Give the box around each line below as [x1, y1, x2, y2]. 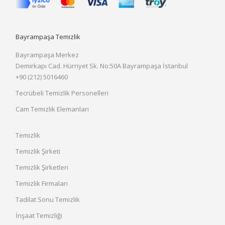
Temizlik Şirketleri [16, 163, 69, 172]
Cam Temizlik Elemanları [16, 104, 89, 114]
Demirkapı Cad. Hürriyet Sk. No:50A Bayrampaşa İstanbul [16, 61, 188, 71]
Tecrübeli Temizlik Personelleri [16, 88, 109, 98]
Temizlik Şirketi [16, 147, 61, 156]
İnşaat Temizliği [16, 211, 63, 220]
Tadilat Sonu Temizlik [16, 195, 80, 204]
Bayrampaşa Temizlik [16, 32, 81, 42]
